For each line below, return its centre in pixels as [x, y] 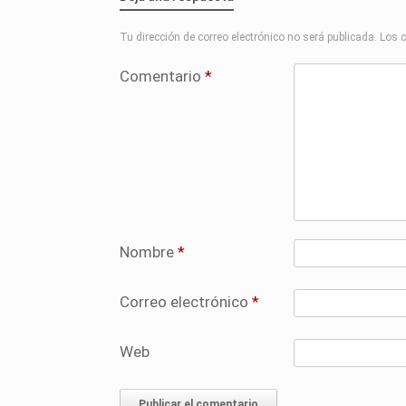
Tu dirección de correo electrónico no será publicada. [248, 38]
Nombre [149, 252]
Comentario [162, 77]
